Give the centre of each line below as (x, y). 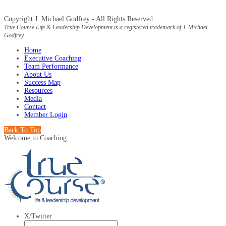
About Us (38, 74)
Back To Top (22, 130)
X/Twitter (38, 216)
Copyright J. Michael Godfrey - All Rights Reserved (78, 19)
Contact (35, 106)
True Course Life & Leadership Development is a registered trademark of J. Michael (106, 27)
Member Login (46, 115)
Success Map (42, 82)
